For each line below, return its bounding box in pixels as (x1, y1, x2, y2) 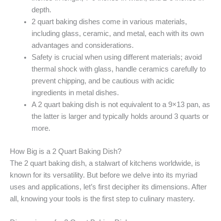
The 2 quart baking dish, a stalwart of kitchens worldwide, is (10, 159, 200, 168)
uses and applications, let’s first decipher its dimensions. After (10, 183, 207, 191)
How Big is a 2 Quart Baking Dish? (10, 147, 121, 156)
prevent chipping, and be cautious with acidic (31, 76, 175, 85)
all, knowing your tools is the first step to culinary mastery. (10, 195, 195, 203)
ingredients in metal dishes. (31, 88, 119, 97)
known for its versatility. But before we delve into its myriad (10, 171, 197, 180)
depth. (31, 5, 51, 14)
